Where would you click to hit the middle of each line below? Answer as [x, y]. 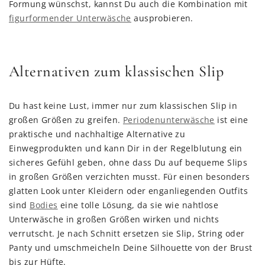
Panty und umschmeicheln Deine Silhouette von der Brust [131, 248]
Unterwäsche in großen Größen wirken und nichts [114, 219]
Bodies [44, 205]
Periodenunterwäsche [169, 120]
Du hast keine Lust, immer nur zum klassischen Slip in [123, 106]
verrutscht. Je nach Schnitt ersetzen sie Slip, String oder [127, 233]
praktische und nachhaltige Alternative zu [97, 134]
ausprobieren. [162, 18]
